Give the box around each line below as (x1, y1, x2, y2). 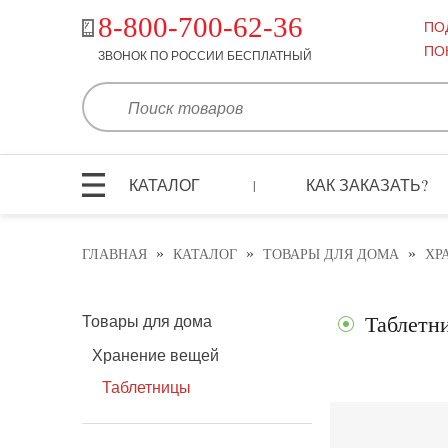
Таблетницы (102, 376, 191, 398)
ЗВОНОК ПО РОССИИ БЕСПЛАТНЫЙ (97, 47, 312, 63)
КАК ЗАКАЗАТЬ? (306, 173, 429, 195)
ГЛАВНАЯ (82, 247, 147, 263)
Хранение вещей (92, 344, 219, 366)
